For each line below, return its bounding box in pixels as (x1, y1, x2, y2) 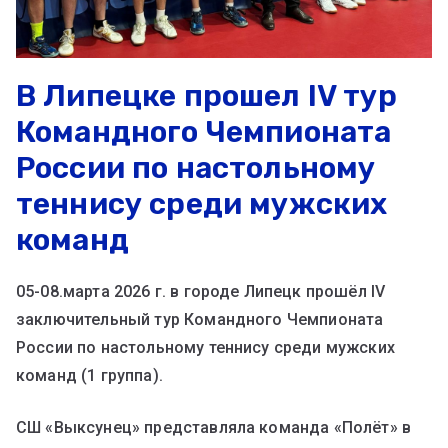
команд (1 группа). (16, 365, 163, 385)
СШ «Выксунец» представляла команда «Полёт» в (16, 417, 412, 437)
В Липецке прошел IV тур (16, 77, 397, 114)
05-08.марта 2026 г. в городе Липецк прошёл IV (16, 281, 386, 301)
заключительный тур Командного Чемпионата (16, 309, 384, 329)
